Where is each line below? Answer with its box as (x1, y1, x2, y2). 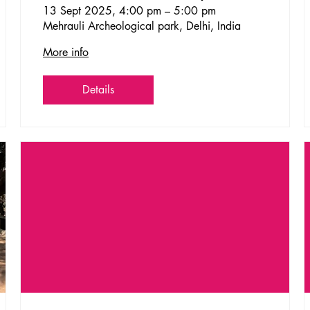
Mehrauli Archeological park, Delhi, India (43, 19, 241, 34)
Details (82, 82, 115, 98)
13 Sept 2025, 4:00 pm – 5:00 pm (43, 3, 217, 19)
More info (43, 45, 89, 60)
